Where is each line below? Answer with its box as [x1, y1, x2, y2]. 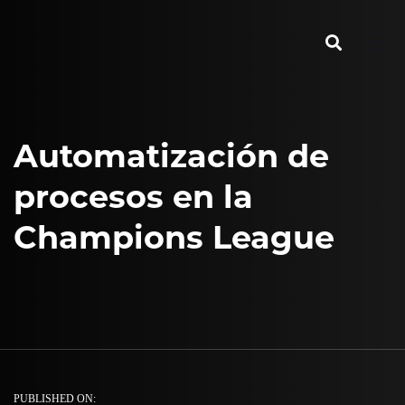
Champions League [14, 218, 334, 257]
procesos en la [14, 177, 253, 216]
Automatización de [14, 137, 329, 175]
